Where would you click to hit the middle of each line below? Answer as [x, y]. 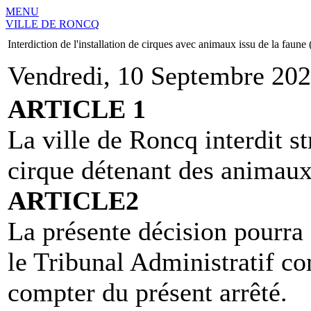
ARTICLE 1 [77, 109]
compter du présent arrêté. [148, 292]
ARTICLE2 [73, 201]
